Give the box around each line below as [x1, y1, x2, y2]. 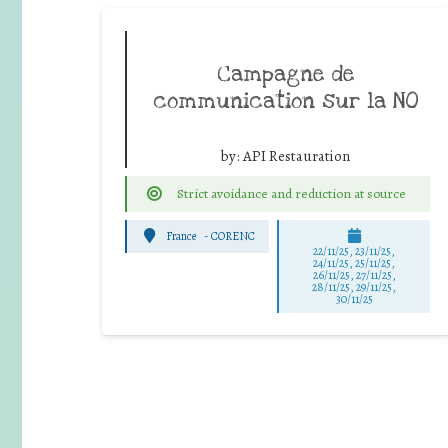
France [166, 228, 197, 245]
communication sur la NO [152, 86, 419, 115]
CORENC [210, 228, 255, 245]
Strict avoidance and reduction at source [176, 183, 406, 203]
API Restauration [243, 145, 350, 166]
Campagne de [217, 59, 354, 88]
